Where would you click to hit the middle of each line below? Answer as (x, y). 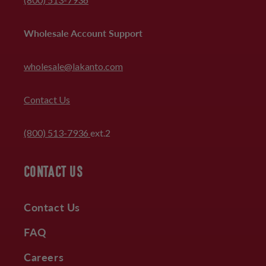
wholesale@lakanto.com (73, 66)
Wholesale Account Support (83, 33)
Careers (44, 256)
